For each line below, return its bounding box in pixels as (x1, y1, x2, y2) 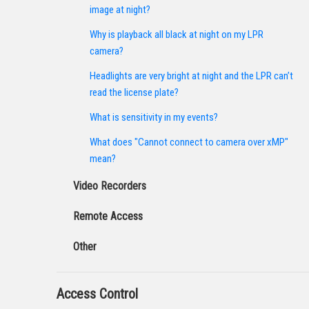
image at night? (90, 3, 150, 16)
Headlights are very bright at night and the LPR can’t (90, 70, 293, 82)
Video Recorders (73, 179, 146, 192)
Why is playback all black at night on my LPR (90, 28, 263, 41)
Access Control (57, 286, 138, 302)
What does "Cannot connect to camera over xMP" (90, 136, 288, 148)
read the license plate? (90, 86, 179, 99)
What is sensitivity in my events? (90, 111, 218, 123)
